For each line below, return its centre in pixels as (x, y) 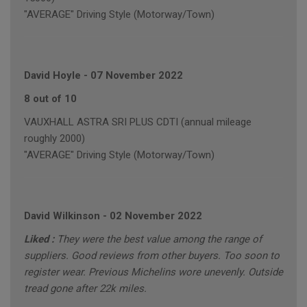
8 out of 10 (50, 99)
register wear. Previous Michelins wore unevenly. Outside (153, 272)
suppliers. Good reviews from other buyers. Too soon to (152, 256)
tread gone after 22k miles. (85, 289)
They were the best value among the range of (159, 240)
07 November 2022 (137, 76)
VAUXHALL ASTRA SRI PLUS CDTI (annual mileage (138, 122)
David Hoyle (52, 76)
